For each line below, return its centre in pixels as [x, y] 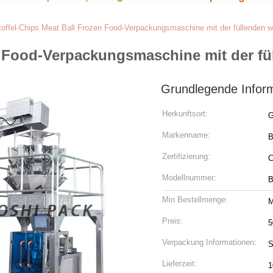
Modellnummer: [189, 178]
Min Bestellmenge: [195, 200]
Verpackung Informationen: [209, 242]
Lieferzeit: [179, 264]
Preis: [172, 221]
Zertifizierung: [186, 156]
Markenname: [186, 135]
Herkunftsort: [185, 114]
